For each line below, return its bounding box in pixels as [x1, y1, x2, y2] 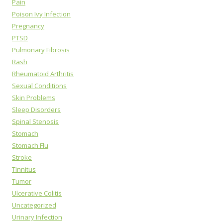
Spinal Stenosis [12, 117, 59, 126]
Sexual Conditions [12, 81, 67, 90]
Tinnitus [12, 165, 36, 174]
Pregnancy [12, 21, 44, 30]
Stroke [12, 153, 32, 162]
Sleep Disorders [12, 105, 61, 114]
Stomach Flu [12, 141, 48, 150]
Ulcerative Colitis [12, 189, 62, 198]
